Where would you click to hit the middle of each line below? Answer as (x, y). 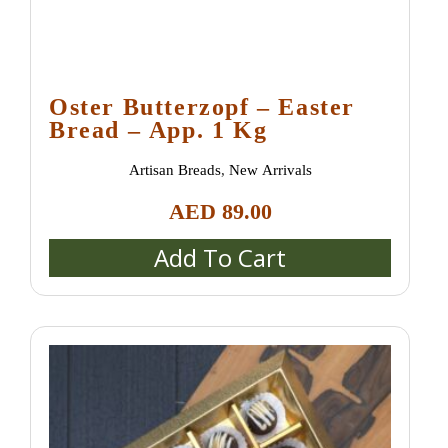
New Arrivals (270, 169)
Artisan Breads (174, 169)
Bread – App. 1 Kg (208, 129)
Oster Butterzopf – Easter (202, 106)
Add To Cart (220, 257)
